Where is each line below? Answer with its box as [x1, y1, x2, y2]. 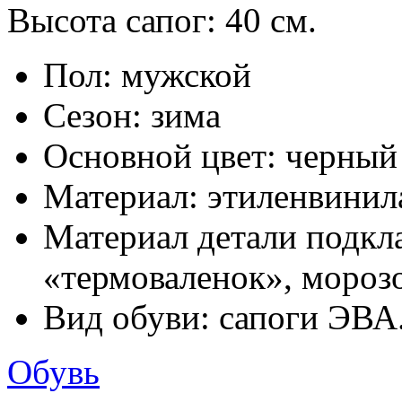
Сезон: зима [43, 95, 221, 135]
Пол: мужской [43, 55, 251, 94]
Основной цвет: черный [43, 135, 398, 175]
